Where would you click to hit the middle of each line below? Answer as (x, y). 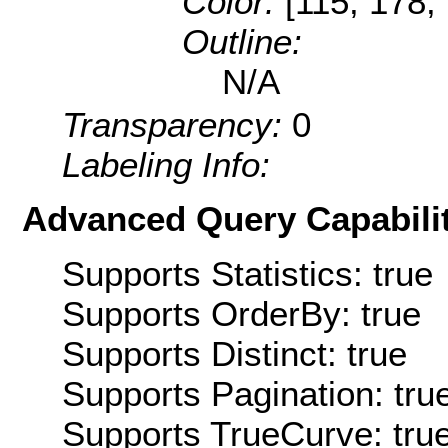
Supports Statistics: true (247, 273)
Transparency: (177, 125)
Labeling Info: (166, 165)
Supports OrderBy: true (241, 313)
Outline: (242, 42)
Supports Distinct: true (234, 353)
